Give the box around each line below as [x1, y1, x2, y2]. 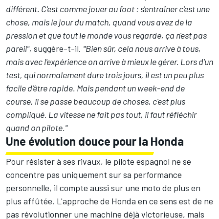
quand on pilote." [6, 122, 67, 133]
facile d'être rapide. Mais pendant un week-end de [6, 83, 185, 94]
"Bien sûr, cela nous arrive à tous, [83, 43, 201, 54]
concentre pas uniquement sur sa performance [6, 169, 182, 180]
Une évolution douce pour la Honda [6, 134, 184, 149]
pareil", [6, 43, 32, 54]
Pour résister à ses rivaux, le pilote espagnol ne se [6, 156, 191, 167]
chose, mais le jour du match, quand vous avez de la [6, 17, 192, 28]
